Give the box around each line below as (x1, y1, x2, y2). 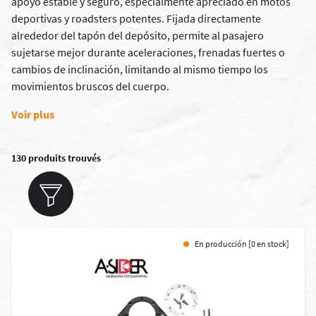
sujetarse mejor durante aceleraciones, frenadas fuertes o (11, 45, 285, 59)
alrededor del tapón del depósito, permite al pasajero (11, 28, 264, 42)
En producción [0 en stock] (195, 238, 289, 249)
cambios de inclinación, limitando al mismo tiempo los (11, 62, 268, 76)
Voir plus (11, 107, 54, 121)
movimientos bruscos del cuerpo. (11, 79, 169, 93)
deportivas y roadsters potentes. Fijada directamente (11, 11, 261, 25)
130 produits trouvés (11, 152, 101, 164)
